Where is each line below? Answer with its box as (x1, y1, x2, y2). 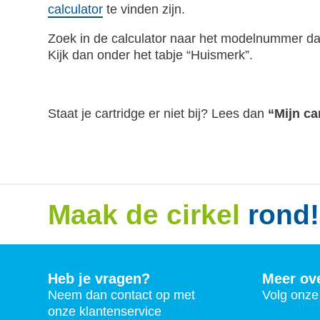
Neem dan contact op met (48, 288, 196, 303)
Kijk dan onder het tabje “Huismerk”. (48, 48, 254, 63)
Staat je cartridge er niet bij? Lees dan (48, 106, 269, 121)
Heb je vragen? (48, 271, 151, 287)
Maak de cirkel (48, 199, 249, 231)
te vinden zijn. (103, 2, 186, 17)
